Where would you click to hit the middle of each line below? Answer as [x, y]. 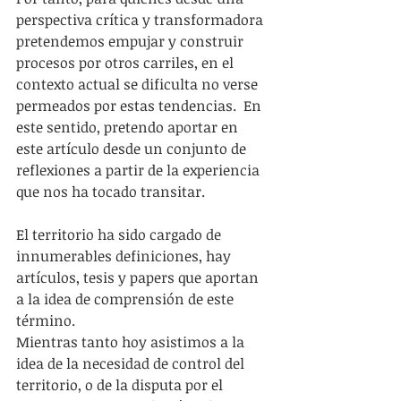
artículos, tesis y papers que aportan [139, 277]
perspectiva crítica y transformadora [141, 19]
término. [46, 320]
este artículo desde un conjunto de [133, 148]
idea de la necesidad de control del [132, 363]
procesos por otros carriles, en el [127, 62]
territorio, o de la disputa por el [121, 384]
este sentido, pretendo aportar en [129, 127]
